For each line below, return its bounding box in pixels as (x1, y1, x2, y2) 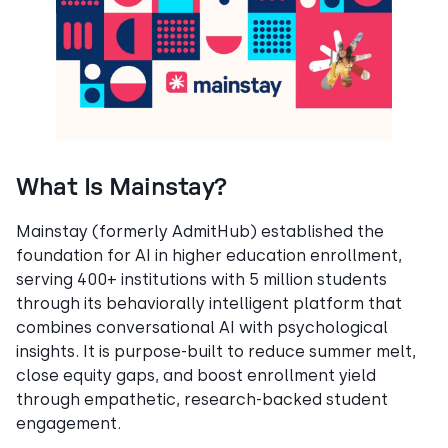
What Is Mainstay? (16, 175, 227, 200)
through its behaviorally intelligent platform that (16, 293, 402, 313)
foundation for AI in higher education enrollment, (16, 245, 402, 265)
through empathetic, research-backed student (16, 389, 388, 409)
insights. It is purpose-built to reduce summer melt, (16, 341, 416, 361)
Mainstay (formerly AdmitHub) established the (16, 221, 384, 241)
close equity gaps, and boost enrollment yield (16, 365, 376, 385)
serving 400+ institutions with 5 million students (16, 269, 387, 289)
